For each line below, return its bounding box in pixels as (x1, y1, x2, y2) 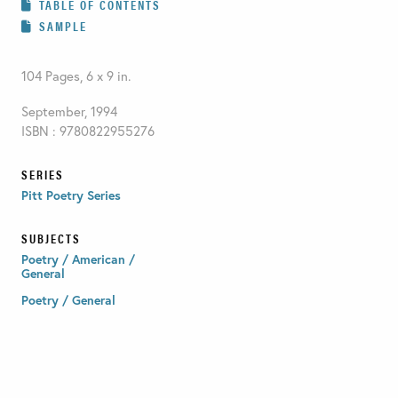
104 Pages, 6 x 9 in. (20, 66, 131, 84)
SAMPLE (38, 16, 87, 35)
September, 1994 (20, 101, 117, 120)
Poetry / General (20, 291, 115, 308)
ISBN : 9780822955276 (20, 121, 155, 139)
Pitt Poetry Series (20, 186, 121, 203)
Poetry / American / (20, 250, 135, 267)
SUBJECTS (20, 228, 81, 247)
